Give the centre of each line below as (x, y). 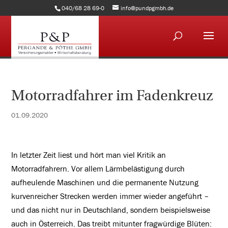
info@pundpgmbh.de (147, 8)
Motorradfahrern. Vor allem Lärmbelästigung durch (98, 168)
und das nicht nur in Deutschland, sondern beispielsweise (111, 210)
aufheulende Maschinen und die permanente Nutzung (105, 182)
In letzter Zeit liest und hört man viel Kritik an (89, 155)
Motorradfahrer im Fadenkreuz (112, 95)
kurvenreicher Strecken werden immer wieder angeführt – (110, 196)
